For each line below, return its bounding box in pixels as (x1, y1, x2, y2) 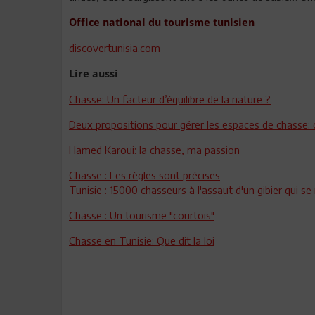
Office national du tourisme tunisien (69, 15, 255, 29)
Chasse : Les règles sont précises (69, 168, 220, 181)
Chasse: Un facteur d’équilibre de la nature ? (69, 92, 271, 105)
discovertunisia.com (69, 41, 160, 54)
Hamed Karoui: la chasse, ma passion (69, 143, 240, 156)
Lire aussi (69, 67, 118, 80)
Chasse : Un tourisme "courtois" (69, 208, 214, 221)
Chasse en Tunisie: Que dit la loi (69, 233, 214, 247)
